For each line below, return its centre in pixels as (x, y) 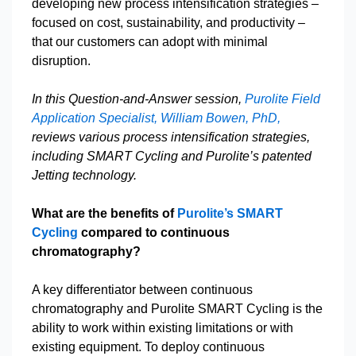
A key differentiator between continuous (142, 290)
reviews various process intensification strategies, (171, 137)
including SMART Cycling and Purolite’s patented (172, 156)
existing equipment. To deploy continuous (148, 347)
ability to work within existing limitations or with (163, 328)
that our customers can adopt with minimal (150, 42)
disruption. (63, 61)
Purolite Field (282, 99)
